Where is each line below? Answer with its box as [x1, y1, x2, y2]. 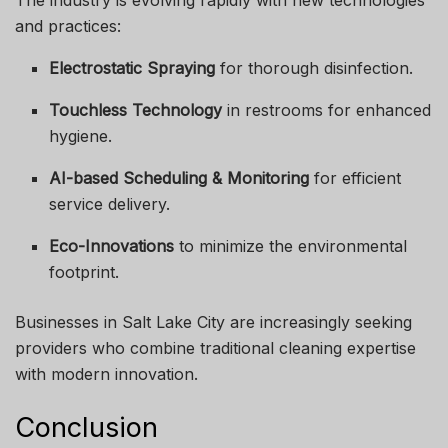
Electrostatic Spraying [49, 58, 216, 79]
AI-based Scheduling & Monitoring [49, 168, 310, 189]
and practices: [15, 16, 121, 37]
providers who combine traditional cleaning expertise [15, 338, 416, 359]
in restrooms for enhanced [222, 100, 432, 121]
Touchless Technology [49, 100, 223, 121]
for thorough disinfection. [215, 58, 414, 79]
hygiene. [49, 126, 113, 147]
